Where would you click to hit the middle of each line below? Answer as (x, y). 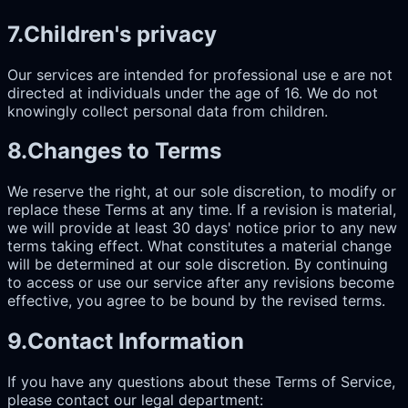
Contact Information (136, 342)
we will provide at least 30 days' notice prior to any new (202, 228)
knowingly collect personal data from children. (168, 111)
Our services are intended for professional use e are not (200, 74)
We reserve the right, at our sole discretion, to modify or (202, 192)
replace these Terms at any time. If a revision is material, (202, 210)
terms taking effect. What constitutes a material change (199, 246)
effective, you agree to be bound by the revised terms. (196, 301)
